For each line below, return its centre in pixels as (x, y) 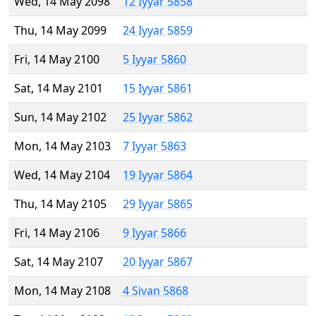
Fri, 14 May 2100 (57, 60)
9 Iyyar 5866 (154, 233)
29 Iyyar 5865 (158, 204)
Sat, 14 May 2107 (59, 262)
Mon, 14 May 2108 (62, 291)
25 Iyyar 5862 (158, 117)
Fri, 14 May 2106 (57, 233)
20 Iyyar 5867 (158, 262)
